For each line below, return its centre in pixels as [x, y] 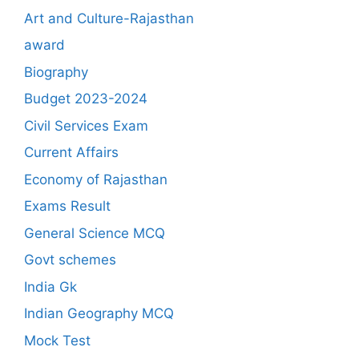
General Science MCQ [95, 233]
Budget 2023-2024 [86, 99]
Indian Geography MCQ [99, 313]
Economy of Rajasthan [96, 179]
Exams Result [67, 206]
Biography [56, 72]
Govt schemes [70, 260]
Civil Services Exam [86, 125]
